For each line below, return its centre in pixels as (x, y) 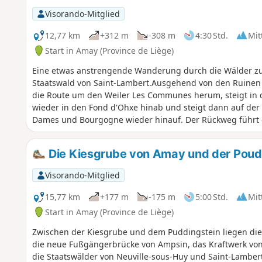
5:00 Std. (211, 196)
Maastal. (49, 144)
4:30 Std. (211, 35)
